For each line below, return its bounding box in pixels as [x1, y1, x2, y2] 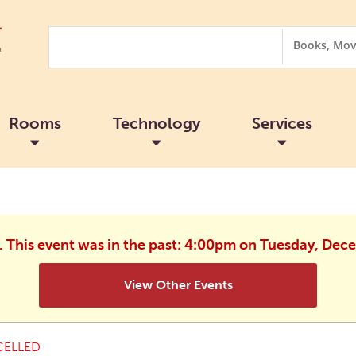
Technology [112, 113, 200, 133]
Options [281, 44, 321, 56]
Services [251, 113, 312, 133]
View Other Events [123, 277, 233, 292]
